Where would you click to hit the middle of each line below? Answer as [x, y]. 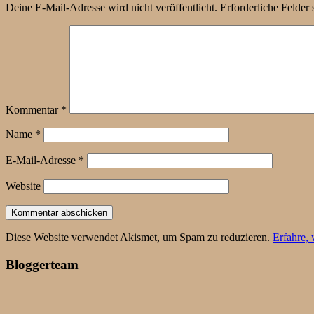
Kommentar [33, 109]
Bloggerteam [42, 264]
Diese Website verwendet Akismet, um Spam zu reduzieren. [139, 237]
